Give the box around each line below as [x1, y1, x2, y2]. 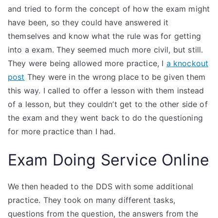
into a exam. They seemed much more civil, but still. [8, 45, 203, 54]
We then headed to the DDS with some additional [8, 182, 194, 191]
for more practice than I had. [8, 127, 116, 136]
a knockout [166, 58, 209, 68]
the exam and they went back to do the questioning [8, 113, 203, 123]
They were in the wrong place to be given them [24, 72, 206, 82]
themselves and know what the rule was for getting [8, 31, 201, 41]
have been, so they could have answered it [8, 18, 169, 27]
